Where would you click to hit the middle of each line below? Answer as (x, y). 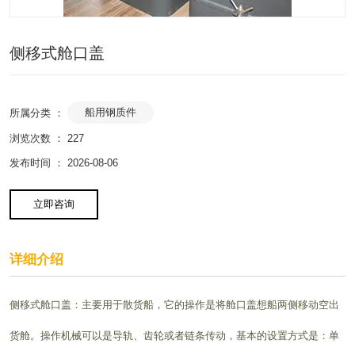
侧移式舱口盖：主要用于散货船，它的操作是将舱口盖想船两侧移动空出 (174, 305)
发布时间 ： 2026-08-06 (64, 163)
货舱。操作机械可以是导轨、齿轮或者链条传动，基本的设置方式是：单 (174, 336)
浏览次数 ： (38, 138)
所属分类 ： (37, 113)
